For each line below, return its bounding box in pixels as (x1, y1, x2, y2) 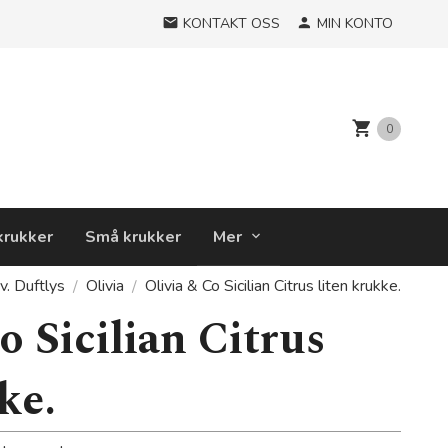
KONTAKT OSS (183, 14, 280, 33)
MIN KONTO (317, 14, 393, 33)
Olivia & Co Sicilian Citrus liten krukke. (145, 275, 401, 297)
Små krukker (84, 226, 181, 248)
